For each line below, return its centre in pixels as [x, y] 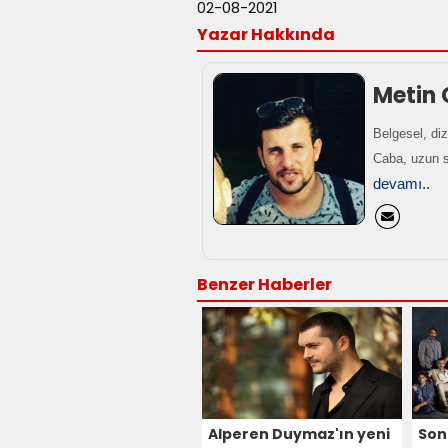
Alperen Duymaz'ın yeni [299, 433]
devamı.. [401, 183]
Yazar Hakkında [266, 34]
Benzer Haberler [264, 284]
